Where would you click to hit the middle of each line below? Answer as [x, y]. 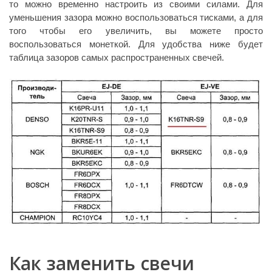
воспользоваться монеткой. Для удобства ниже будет [136, 44]
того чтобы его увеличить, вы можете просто [136, 31]
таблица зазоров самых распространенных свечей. [117, 57]
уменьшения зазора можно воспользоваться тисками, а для [136, 17]
